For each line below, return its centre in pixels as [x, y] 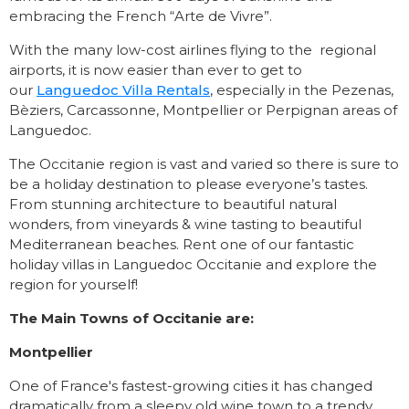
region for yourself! [73, 285]
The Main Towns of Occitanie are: [131, 319]
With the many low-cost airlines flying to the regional [193, 50]
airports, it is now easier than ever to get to [156, 70]
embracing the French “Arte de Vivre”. [141, 16]
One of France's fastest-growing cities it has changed [191, 386]
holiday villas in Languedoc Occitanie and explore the [193, 265]
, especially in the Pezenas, [302, 90]
